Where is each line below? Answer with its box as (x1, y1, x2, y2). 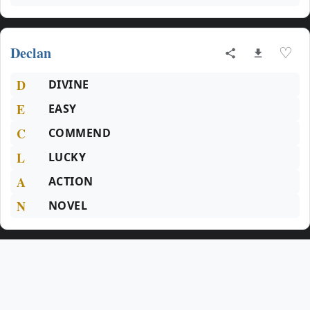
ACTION (48, 174, 93, 189)
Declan (10, 43, 51, 63)
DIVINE (48, 77, 89, 92)
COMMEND (48, 125, 111, 140)
